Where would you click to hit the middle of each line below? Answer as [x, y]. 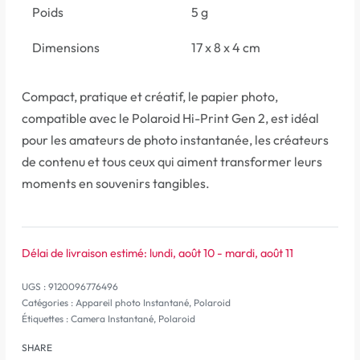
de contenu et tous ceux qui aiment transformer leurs [172, 162]
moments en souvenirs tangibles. [116, 184]
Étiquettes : [46, 319]
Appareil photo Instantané [132, 303]
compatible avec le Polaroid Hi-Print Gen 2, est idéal [170, 119]
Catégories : [49, 303]
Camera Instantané [112, 319]
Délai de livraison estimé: [84, 254]
